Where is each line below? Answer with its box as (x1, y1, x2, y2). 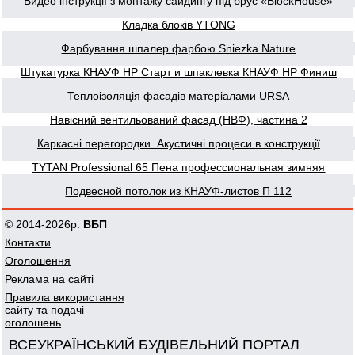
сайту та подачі (5, 303, 84, 316)
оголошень (5, 316, 61, 329)
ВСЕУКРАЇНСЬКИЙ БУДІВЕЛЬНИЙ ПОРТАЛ (9, 337, 300, 353)
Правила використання (5, 291, 124, 303)
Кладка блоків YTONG (122, 18, 235, 31)
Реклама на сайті (5, 273, 94, 285)
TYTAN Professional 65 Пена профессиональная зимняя (32, 161, 326, 174)
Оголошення (5, 254, 71, 267)
